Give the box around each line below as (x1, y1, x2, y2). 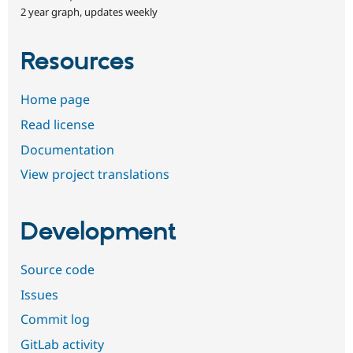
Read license (20, 116, 95, 134)
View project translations (20, 165, 169, 184)
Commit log (20, 310, 90, 329)
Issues (20, 285, 58, 303)
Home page (20, 91, 90, 109)
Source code (20, 261, 95, 279)
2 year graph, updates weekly (20, 5, 158, 20)
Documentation (20, 140, 114, 158)
